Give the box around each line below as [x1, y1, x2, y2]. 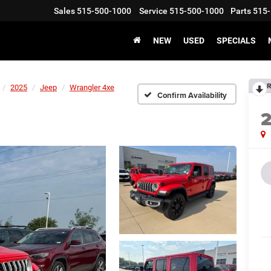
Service [139, 6, 168, 16]
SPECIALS [217, 36, 256, 46]
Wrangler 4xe [70, 83, 114, 92]
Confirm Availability [157, 89, 227, 101]
